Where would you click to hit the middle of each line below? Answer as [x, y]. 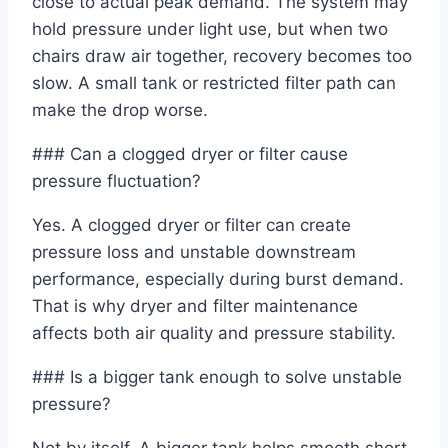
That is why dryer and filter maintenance [195, 306]
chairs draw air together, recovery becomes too [222, 56]
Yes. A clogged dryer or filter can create [191, 225]
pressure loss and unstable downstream [194, 252]
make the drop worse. [120, 110]
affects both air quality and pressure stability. [214, 333]
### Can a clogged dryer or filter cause [190, 154]
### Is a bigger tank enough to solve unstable [217, 377]
